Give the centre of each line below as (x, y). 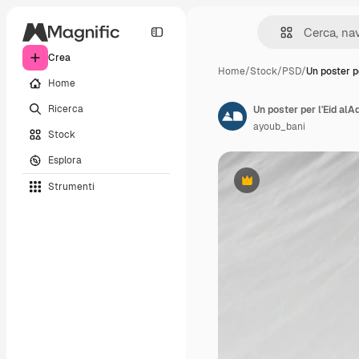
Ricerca (66, 109)
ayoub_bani (279, 127)
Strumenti (71, 186)
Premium (266, 186)
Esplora (65, 160)
